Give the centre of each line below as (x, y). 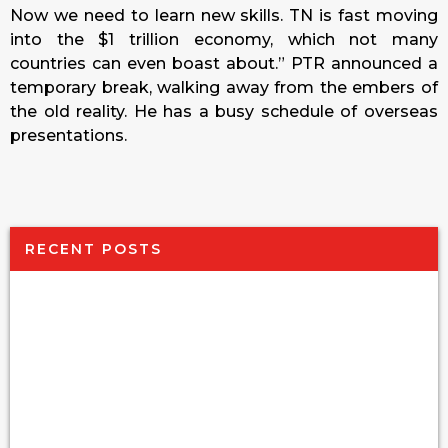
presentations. (68, 136)
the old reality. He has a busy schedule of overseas (224, 112)
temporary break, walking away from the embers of (224, 88)
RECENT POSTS (93, 248)
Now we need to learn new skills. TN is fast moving (224, 16)
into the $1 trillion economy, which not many (224, 40)
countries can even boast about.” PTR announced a (224, 64)
